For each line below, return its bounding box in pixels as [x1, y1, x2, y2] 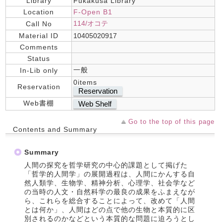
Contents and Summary [13, 125, 97, 133]
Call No [25, 20, 52, 28]
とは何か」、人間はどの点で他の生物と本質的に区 [24, 206, 195, 214]
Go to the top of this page [128, 118, 215, 125]
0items [73, 78, 97, 86]
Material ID [19, 32, 58, 40]
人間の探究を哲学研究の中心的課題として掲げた [24, 161, 188, 169]
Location [23, 8, 54, 16]
